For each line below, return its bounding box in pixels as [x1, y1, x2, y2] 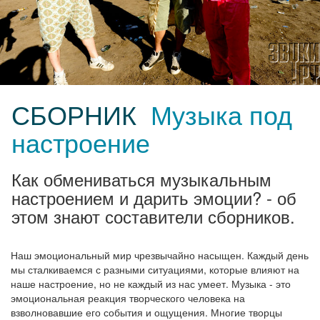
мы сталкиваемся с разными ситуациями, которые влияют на [11, 262, 299, 277]
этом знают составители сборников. [11, 204, 295, 229]
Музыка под [151, 96, 292, 133]
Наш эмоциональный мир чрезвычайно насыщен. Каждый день [11, 248, 309, 263]
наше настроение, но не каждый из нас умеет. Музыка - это [11, 276, 291, 291]
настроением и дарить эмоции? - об [11, 185, 296, 211]
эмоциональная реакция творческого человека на [11, 291, 245, 306]
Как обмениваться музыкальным [11, 166, 271, 192]
